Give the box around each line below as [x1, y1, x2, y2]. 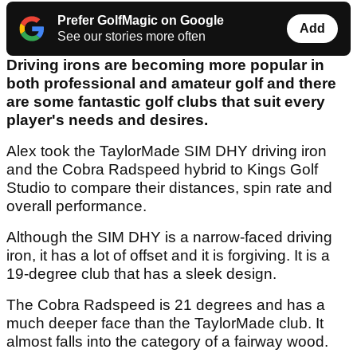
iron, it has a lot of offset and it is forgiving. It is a [6, 247, 330, 265]
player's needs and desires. [6, 112, 208, 129]
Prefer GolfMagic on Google [57, 14, 224, 28]
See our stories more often [57, 29, 206, 44]
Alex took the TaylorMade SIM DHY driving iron [6, 143, 327, 160]
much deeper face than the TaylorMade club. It [6, 315, 324, 332]
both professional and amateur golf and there [6, 75, 336, 92]
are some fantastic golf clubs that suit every [6, 93, 325, 111]
